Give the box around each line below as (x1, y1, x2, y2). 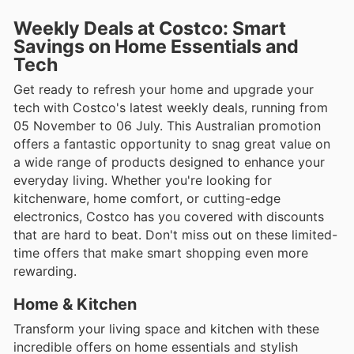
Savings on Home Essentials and (13, 35, 299, 58)
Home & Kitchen (13, 294, 137, 314)
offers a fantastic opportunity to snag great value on (13, 135, 330, 152)
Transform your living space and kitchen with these (13, 320, 319, 337)
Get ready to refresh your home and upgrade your (13, 81, 314, 97)
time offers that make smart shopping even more (13, 244, 308, 261)
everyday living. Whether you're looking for (13, 171, 272, 188)
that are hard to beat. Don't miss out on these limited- (13, 226, 337, 243)
